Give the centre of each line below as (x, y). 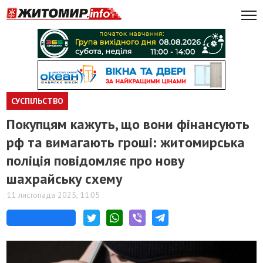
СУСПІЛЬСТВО (38, 101)
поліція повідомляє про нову (96, 161)
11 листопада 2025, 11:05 (53, 195)
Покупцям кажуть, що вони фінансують (128, 124)
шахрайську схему (65, 179)
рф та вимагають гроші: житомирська (126, 142)
